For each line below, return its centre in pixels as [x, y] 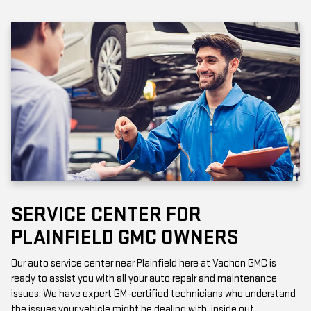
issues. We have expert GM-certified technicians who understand [153, 291]
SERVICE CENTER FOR [106, 211]
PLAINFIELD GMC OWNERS [125, 234]
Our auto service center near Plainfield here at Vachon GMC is [144, 260]
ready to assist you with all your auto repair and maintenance [144, 276]
